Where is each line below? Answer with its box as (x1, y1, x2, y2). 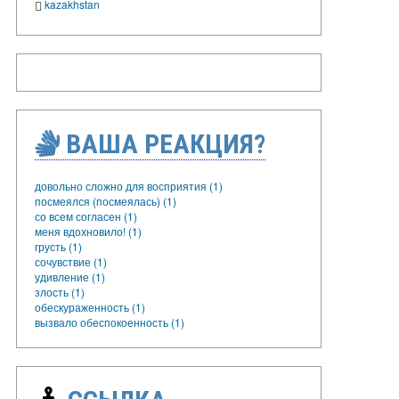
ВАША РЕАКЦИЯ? (60, 127, 265, 159)
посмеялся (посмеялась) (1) (35, 192, 176, 208)
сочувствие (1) (35, 253, 107, 269)
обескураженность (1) (35, 298, 145, 314)
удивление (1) (35, 268, 105, 284)
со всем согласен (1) (35, 208, 137, 224)
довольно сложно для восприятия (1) (35, 177, 223, 193)
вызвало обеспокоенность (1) (35, 313, 184, 330)
